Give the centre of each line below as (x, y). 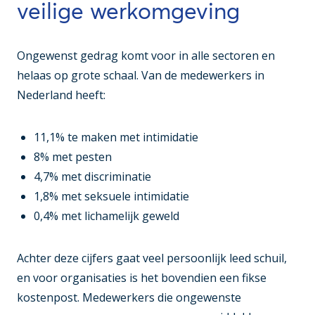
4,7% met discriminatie (92, 177)
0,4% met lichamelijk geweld (107, 216)
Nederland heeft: (61, 95)
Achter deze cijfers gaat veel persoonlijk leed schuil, (152, 258)
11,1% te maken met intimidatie (116, 137)
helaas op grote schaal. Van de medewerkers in (141, 76)
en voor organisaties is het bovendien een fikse (142, 278)
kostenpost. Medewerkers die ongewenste (129, 298)
